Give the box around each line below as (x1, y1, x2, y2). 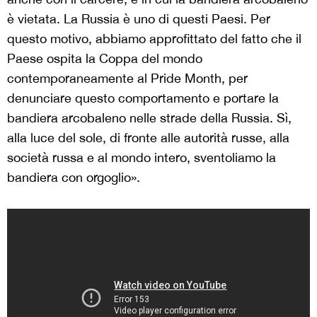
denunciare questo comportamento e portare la (7, 91, 279, 105)
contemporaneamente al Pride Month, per (7, 71, 248, 86)
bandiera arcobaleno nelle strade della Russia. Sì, (7, 110, 292, 125)
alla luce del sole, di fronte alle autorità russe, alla (7, 130, 289, 145)
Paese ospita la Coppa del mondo (7, 51, 202, 66)
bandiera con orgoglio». (7, 170, 140, 185)
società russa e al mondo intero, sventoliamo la (7, 150, 276, 165)
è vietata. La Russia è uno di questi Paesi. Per (7, 11, 270, 26)
